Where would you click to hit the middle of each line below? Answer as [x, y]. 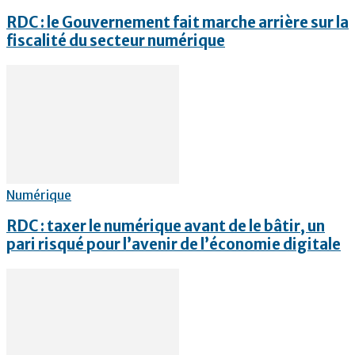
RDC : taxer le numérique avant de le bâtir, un [166, 227]
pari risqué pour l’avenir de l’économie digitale [174, 245]
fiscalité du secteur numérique [116, 41]
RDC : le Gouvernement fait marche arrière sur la [177, 23]
